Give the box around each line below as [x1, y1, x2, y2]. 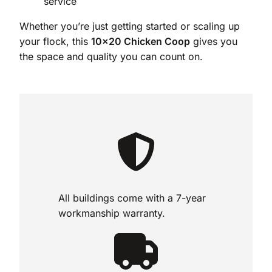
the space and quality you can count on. [19, 50, 203, 63]
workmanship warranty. [58, 207, 165, 220]
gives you [190, 35, 237, 48]
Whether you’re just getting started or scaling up [19, 20, 240, 33]
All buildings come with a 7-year [58, 192, 206, 205]
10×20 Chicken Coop [91, 35, 190, 48]
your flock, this [19, 35, 91, 48]
